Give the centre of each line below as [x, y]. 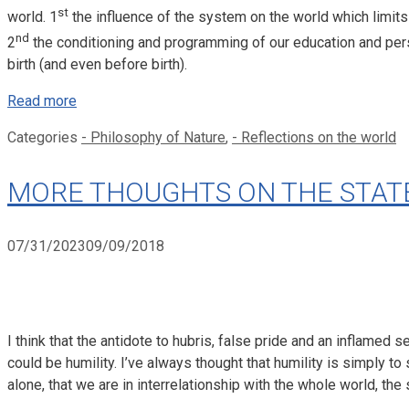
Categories [44, 137]
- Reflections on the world [314, 137]
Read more [42, 100]
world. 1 [32, 17]
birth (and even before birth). [97, 64]
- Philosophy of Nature [153, 137]
